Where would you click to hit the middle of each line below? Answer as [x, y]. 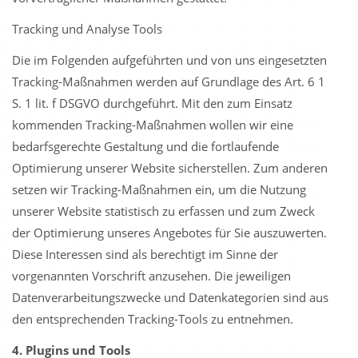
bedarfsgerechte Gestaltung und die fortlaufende [145, 146]
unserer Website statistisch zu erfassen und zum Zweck [163, 211]
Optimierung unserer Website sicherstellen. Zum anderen [170, 168]
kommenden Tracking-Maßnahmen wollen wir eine [153, 125]
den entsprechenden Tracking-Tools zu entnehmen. [153, 319]
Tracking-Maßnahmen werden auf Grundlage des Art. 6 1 [169, 82]
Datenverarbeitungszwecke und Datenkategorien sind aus [170, 297]
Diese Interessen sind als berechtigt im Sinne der [145, 254]
